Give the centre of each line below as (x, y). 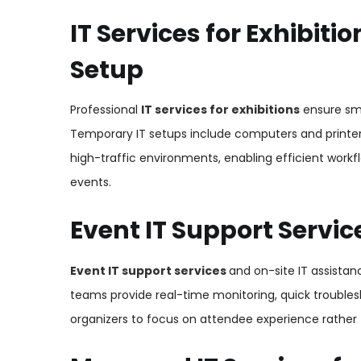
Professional (106, 110)
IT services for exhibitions (220, 110)
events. (91, 183)
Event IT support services (148, 270)
